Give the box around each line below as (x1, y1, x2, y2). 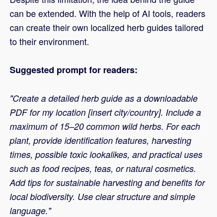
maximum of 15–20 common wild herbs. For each (10, 120, 200, 133)
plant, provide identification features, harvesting (10, 134, 191, 147)
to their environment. (10, 35, 89, 48)
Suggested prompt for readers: (10, 63, 138, 77)
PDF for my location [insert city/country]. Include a (10, 106, 201, 119)
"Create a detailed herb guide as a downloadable (10, 92, 198, 105)
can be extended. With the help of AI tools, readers (10, 7, 205, 20)
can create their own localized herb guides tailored (10, 21, 203, 34)
